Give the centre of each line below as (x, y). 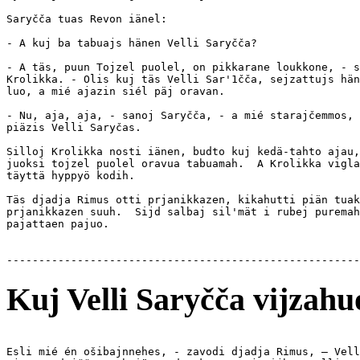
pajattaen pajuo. (58, 223)
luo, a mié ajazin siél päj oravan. (116, 91)
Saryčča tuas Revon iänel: (87, 18)
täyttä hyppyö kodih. (71, 175)
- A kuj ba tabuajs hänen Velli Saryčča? (132, 43)
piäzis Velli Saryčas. (74, 127)
